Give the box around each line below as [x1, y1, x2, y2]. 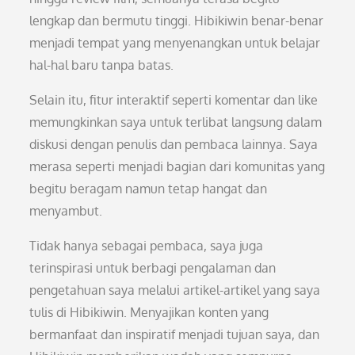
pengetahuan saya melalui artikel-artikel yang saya [29, 282, 321, 298]
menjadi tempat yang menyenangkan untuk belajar [29, 35, 321, 51]
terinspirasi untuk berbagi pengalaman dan [29, 260, 277, 276]
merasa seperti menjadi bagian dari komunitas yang [29, 158, 326, 174]
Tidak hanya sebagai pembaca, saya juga [29, 238, 264, 254]
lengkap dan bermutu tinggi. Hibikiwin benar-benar [29, 13, 324, 29]
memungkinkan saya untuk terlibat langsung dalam [29, 114, 323, 130]
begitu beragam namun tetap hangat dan [29, 181, 268, 197]
